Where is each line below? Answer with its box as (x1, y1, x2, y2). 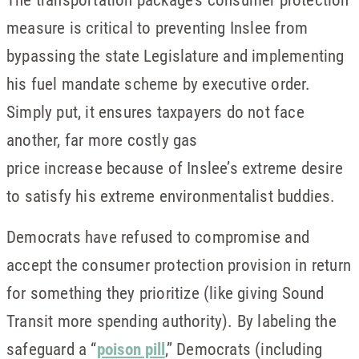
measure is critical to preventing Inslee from (6, 16, 309, 38)
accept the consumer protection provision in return (6, 253, 352, 276)
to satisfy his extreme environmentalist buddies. (6, 184, 336, 207)
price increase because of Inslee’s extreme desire (6, 156, 343, 179)
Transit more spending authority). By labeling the (6, 309, 337, 332)
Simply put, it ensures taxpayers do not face (6, 100, 305, 123)
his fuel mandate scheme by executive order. (6, 72, 311, 95)
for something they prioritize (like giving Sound (6, 281, 325, 304)
